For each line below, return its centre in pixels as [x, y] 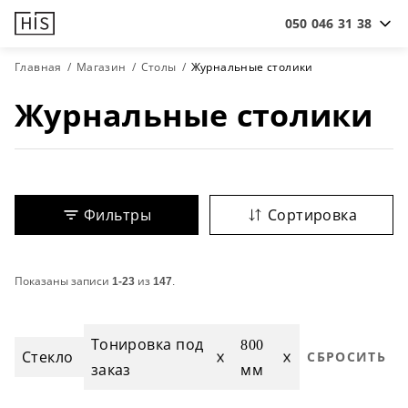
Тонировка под [147, 344]
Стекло [48, 357]
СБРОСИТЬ [347, 357]
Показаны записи [63, 281]
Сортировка [312, 215]
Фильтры [117, 215]
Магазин [101, 67]
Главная [38, 67]
